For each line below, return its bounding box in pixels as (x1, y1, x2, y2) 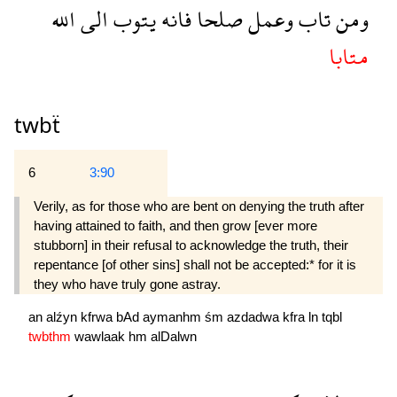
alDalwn (151, 328, 197, 344)
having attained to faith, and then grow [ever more (34, 217, 317, 233)
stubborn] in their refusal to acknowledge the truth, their (34, 237, 348, 253)
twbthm (28, 328, 74, 344)
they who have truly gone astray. (34, 276, 221, 292)
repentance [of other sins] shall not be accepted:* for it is (34, 256, 356, 272)
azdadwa (227, 308, 283, 324)
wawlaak (74, 328, 128, 344)
